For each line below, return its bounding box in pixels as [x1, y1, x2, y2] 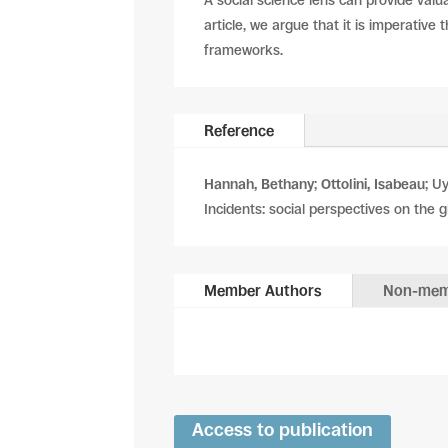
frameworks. [204, 42, 284, 58]
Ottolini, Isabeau [321, 176, 426, 193]
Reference [204, 122, 275, 140]
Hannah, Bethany [204, 176, 315, 193]
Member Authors [204, 281, 323, 299]
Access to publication [192, 420, 374, 441]
